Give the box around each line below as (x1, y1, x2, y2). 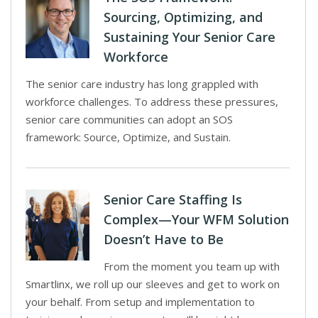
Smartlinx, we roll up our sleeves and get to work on (26, 277, 280, 291)
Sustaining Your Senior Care (104, 28, 275, 45)
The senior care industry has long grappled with (26, 77, 258, 91)
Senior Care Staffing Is (104, 191, 242, 208)
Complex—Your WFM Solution (104, 211, 289, 228)
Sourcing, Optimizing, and (104, 9, 263, 26)
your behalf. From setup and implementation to (26, 295, 255, 309)
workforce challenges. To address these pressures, (26, 94, 278, 109)
